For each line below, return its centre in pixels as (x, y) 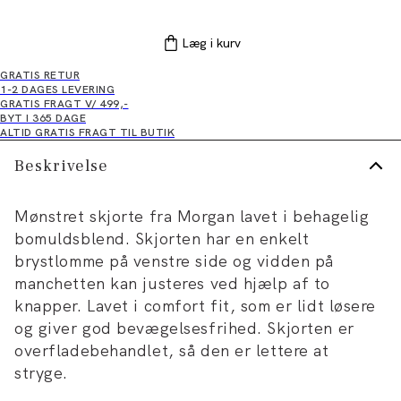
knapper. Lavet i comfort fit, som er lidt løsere (195, 306)
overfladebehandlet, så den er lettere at (172, 350)
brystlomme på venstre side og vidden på (174, 261)
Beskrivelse (61, 166)
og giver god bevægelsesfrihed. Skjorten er (184, 328)
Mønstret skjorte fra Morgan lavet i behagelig (192, 216)
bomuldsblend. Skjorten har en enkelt (162, 239)
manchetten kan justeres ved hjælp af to (172, 283)
